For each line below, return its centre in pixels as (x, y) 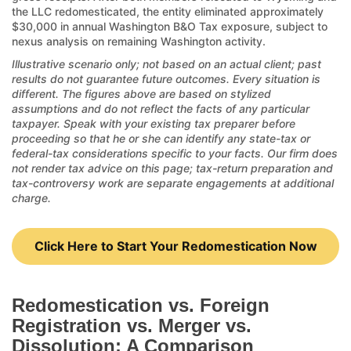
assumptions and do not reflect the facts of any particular (161, 108)
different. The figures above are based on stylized (141, 93)
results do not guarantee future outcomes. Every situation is (166, 78)
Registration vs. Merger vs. (132, 325)
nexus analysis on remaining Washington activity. (139, 41)
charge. (31, 197)
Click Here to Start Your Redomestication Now (175, 246)
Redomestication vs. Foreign (141, 305)
